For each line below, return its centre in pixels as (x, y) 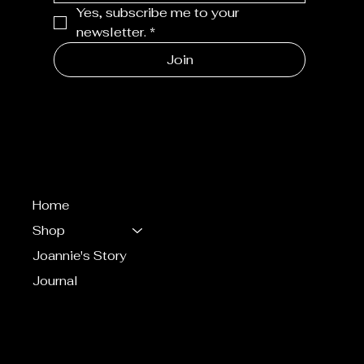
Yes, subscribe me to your (158, 12)
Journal (56, 281)
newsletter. (112, 32)
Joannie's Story (80, 256)
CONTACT (70, 327)
